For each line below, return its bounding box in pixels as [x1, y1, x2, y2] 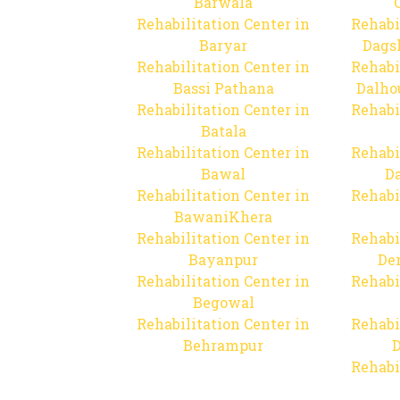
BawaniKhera [174, 207, 272, 226]
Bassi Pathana [172, 79, 274, 97]
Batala [200, 121, 246, 140]
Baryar [199, 36, 247, 54]
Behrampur [183, 336, 263, 354]
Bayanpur [188, 250, 258, 269]
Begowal [192, 293, 254, 312]
